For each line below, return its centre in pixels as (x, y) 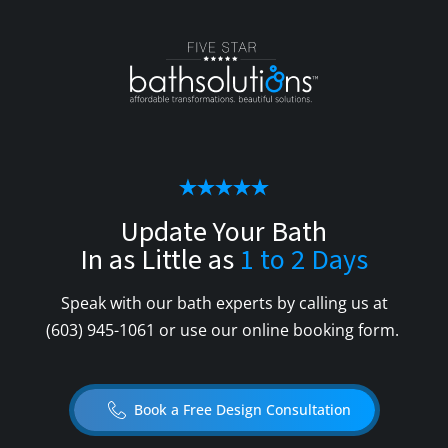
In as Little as (160, 260)
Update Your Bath (224, 232)
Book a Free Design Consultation (242, 410)
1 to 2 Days (304, 260)
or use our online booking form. (278, 330)
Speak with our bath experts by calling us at (224, 303)
